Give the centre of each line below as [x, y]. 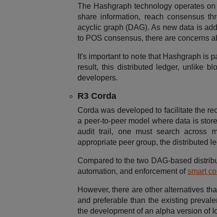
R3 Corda [97, 96]
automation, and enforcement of [132, 171]
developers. [98, 78]
